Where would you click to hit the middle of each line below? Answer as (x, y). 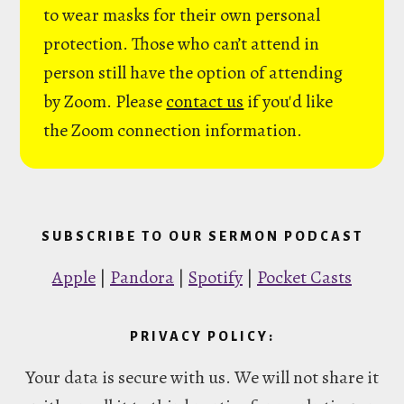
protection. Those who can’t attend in (182, 44)
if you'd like (289, 101)
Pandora (142, 277)
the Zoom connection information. (173, 130)
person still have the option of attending (193, 73)
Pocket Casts (304, 277)
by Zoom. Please (105, 101)
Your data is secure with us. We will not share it (202, 377)
